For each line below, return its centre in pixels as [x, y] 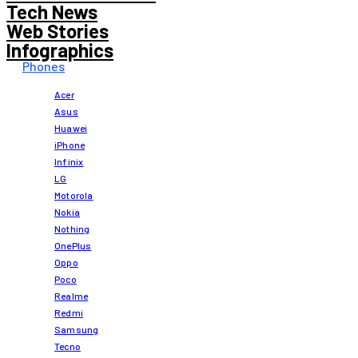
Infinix [69, 161]
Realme [72, 295]
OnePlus [73, 245]
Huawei [71, 127]
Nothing [72, 228]
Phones [44, 66]
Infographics [60, 50]
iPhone [70, 144]
